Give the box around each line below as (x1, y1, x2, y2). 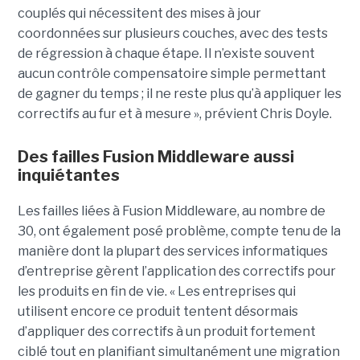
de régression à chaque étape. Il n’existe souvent (17, 46, 315, 62)
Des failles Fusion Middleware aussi (17, 147, 294, 167)
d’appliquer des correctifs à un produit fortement (17, 324, 316, 340)
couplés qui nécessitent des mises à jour (17, 6, 261, 22)
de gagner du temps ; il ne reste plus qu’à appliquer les (17, 86, 342, 102)
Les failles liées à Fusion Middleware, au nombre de (17, 203, 325, 219)
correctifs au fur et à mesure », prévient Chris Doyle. (17, 106, 332, 122)
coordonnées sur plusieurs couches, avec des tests (17, 26, 328, 42)
